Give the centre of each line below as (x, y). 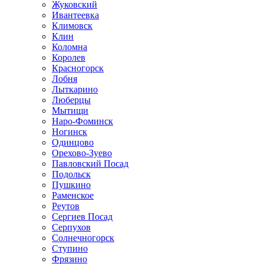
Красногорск (78, 68)
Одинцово (73, 143)
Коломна (70, 47)
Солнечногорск (83, 238)
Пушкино (71, 185)
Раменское (73, 196)
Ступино (70, 249)
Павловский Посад (90, 164)
